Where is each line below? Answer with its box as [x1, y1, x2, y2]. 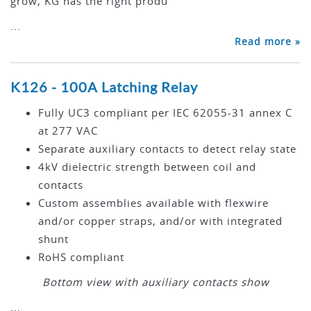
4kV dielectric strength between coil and [38, 160, 256, 174]
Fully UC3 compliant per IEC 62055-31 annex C [38, 106, 292, 120]
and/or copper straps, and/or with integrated [38, 214, 283, 228]
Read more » [235, 35, 301, 49]
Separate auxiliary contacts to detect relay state [38, 142, 296, 156]
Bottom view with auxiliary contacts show [42, 275, 269, 289]
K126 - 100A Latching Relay [10, 78, 198, 96]
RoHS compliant [38, 250, 124, 264]
